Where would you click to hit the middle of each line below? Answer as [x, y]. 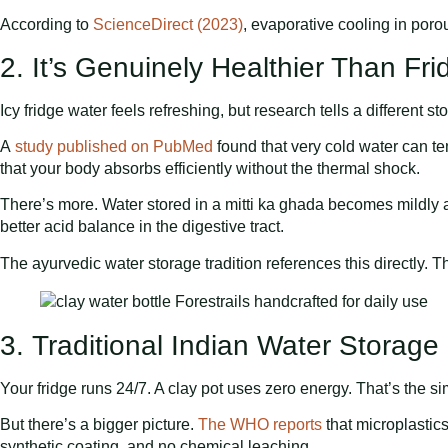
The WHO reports [260, 425]
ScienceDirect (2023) [168, 25]
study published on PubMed [114, 146]
